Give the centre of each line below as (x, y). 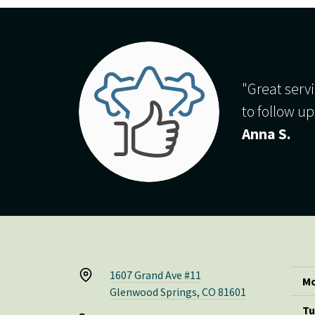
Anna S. (267, 134)
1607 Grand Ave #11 (155, 275)
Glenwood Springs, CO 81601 (178, 291)
